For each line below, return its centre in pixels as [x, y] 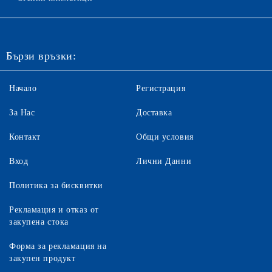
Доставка [154, 113]
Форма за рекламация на [58, 246]
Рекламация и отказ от [54, 210]
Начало [23, 88]
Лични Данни [164, 161]
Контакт [25, 137]
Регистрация [161, 88]
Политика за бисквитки [56, 185]
